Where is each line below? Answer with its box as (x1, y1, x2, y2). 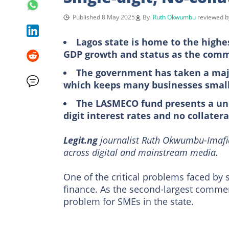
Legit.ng (63, 133, 100, 146)
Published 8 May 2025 (73, 12, 135, 21)
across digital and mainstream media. (63, 146, 218, 158)
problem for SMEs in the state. (63, 195, 194, 208)
